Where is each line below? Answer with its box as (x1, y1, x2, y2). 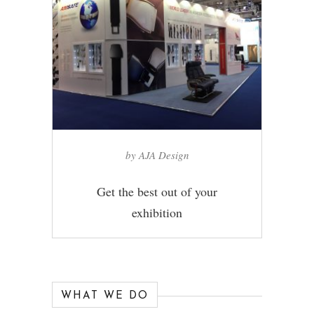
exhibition (132, 203, 182, 221)
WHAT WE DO (61, 290, 149, 301)
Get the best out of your (97, 182, 217, 200)
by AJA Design (125, 147, 189, 162)
